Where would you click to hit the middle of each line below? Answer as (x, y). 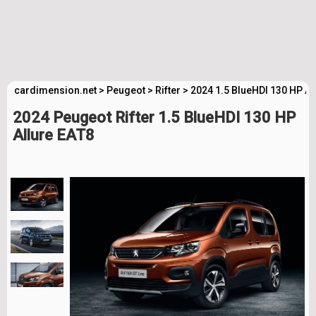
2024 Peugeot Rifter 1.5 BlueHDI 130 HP (154, 117)
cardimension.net (55, 90)
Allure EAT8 (54, 135)
